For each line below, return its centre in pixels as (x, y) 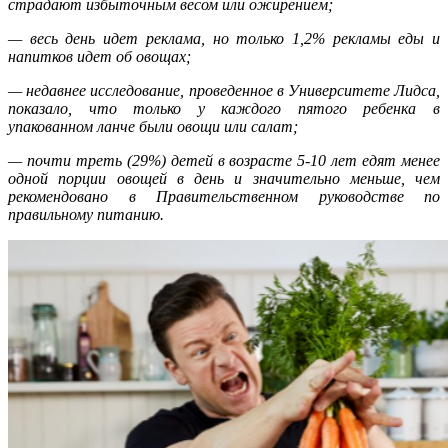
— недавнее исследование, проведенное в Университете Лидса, (224, 90)
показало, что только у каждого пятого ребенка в (224, 108)
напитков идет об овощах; (99, 56)
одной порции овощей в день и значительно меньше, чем (224, 178)
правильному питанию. (86, 214)
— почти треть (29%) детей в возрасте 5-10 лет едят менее (224, 160)
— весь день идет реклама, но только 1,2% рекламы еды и (224, 38)
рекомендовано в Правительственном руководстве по (224, 196)
